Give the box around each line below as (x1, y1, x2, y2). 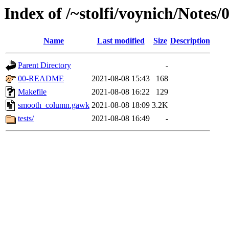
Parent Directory (18, 61, 71, 70)
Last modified (97, 36, 145, 45)
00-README (18, 74, 64, 83)
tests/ (18, 114, 34, 123)
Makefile (18, 87, 47, 97)
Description (170, 36, 210, 45)
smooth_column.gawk (18, 101, 89, 110)
